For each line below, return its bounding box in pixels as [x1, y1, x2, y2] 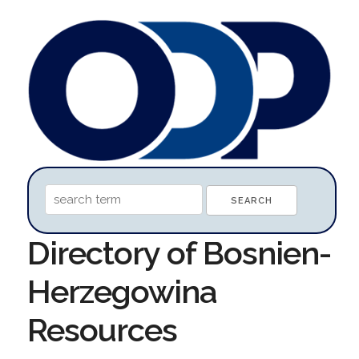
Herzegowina [26, 272, 217, 310]
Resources [26, 310, 177, 349]
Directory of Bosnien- [26, 233, 331, 272]
